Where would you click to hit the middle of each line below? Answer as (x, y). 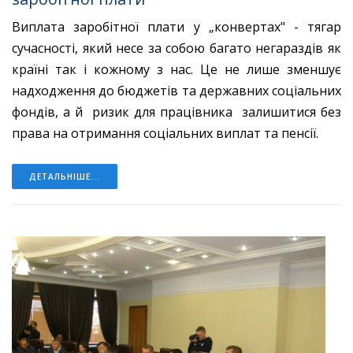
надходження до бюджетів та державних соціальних (176, 91)
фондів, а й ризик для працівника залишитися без (176, 112)
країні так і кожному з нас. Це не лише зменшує (176, 70)
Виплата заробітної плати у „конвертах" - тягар (176, 27)
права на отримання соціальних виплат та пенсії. (165, 134)
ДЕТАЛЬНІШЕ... (65, 177)
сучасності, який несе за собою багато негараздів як (176, 48)
